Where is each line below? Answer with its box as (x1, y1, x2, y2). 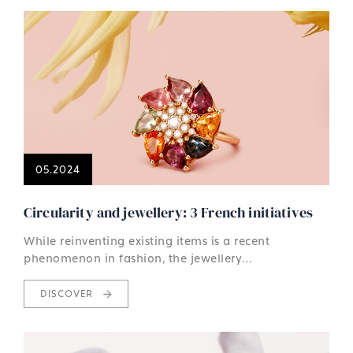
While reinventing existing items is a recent (24, 233, 269, 247)
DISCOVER (40, 287, 96, 299)
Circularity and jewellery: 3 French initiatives (24, 202, 314, 222)
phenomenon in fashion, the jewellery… (24, 251, 253, 265)
